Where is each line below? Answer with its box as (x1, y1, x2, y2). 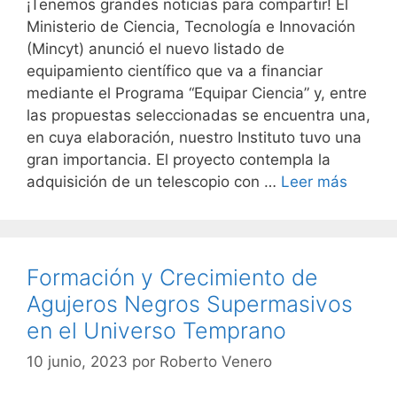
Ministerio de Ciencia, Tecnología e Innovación (27, 17, 355, 35)
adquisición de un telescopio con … (27, 172, 281, 191)
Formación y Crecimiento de (27, 263, 318, 291)
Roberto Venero (160, 353, 272, 371)
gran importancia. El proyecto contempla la (27, 150, 331, 168)
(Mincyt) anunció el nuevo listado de (27, 39, 284, 58)
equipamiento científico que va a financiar (27, 61, 323, 80)
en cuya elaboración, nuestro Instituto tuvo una (27, 128, 362, 146)
